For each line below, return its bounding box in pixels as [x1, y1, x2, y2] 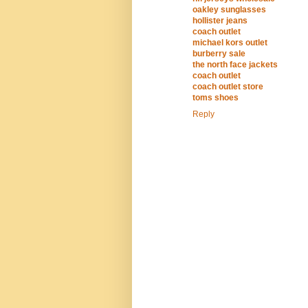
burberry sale [192, 49, 245, 59]
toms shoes [192, 93, 239, 103]
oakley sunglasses [192, 5, 266, 15]
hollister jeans [192, 16, 247, 26]
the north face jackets [192, 60, 278, 70]
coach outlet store [192, 82, 263, 92]
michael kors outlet [192, 38, 267, 48]
